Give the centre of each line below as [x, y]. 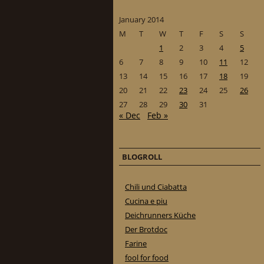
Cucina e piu [146, 201]
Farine [136, 243]
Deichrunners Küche [160, 215]
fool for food [147, 257]
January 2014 [141, 19]
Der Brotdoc [146, 229]
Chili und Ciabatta [156, 187]
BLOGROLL [142, 156]
